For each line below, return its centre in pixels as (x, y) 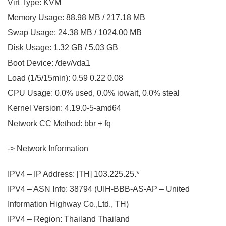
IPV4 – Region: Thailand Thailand (69, 219)
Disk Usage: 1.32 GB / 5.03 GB (63, 47)
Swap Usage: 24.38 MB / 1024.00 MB (75, 32)
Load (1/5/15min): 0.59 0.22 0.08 (65, 78)
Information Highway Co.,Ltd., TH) (68, 204)
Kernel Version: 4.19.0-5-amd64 (64, 108)
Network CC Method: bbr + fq (59, 123)
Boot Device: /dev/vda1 (49, 63)
